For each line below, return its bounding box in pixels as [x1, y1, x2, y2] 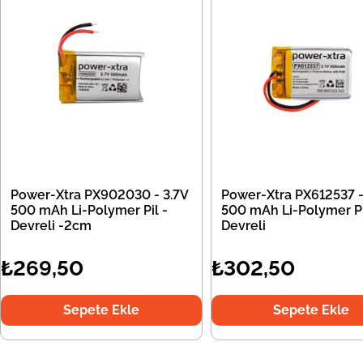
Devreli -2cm [11, 218, 92, 234]
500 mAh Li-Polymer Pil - [11, 203, 168, 219]
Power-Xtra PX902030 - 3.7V [11, 187, 188, 203]
